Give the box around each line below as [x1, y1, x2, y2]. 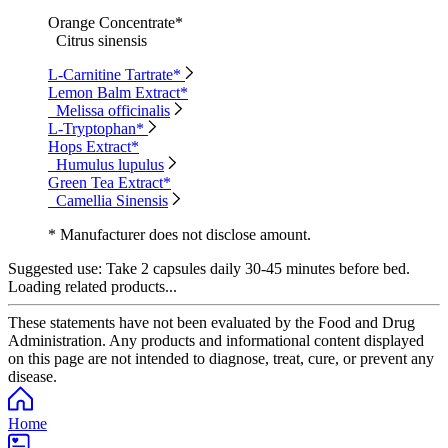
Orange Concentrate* [48, 13, 183, 31]
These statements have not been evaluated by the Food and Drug [8, 313, 415, 331]
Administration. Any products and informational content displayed [8, 331, 424, 349]
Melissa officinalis [56, 101, 170, 119]
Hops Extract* [48, 137, 139, 155]
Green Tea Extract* [48, 173, 171, 191]
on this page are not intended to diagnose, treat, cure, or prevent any [8, 349, 434, 367]
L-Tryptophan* [48, 119, 148, 137]
